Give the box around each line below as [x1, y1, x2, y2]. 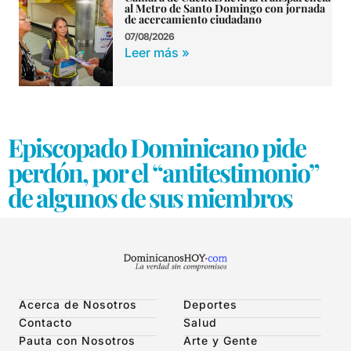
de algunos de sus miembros [8, 180, 292, 215]
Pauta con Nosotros [19, 334, 136, 348]
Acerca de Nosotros [19, 298, 137, 312]
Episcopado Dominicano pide [8, 130, 306, 165]
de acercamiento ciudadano [125, 12, 262, 27]
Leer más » [125, 45, 190, 61]
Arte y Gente [183, 334, 258, 348]
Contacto [19, 316, 72, 330]
